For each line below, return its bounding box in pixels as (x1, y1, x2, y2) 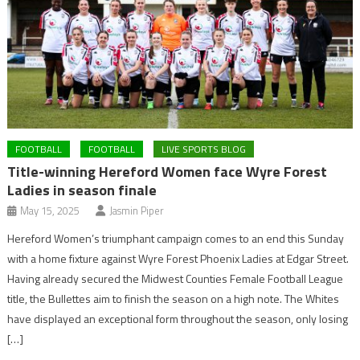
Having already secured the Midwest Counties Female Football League (7, 270, 344, 288)
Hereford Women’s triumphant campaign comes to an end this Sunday (7, 230, 345, 247)
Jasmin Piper (109, 202, 165, 219)
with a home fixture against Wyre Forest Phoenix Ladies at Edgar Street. (7, 250, 350, 268)
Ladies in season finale (7, 179, 157, 202)
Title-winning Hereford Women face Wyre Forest (7, 161, 328, 183)
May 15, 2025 (20, 202, 80, 219)
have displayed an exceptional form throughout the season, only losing (7, 310, 349, 328)
